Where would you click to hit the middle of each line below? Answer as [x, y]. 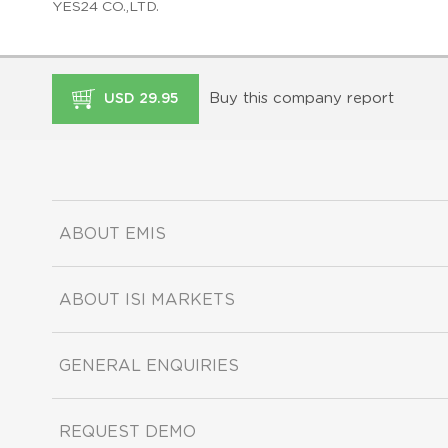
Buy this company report [301, 98]
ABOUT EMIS [112, 233]
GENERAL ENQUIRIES [149, 365]
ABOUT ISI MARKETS [147, 299]
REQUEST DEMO [127, 431]
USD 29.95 [139, 98]
